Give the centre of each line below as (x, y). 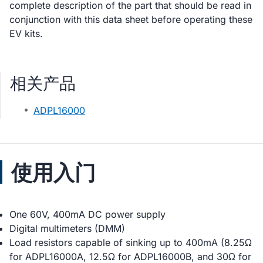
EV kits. (26, 33)
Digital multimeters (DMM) (67, 228)
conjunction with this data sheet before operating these (131, 19)
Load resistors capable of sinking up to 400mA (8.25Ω (131, 242)
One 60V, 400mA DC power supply (87, 214)
